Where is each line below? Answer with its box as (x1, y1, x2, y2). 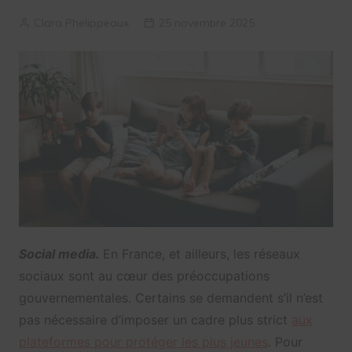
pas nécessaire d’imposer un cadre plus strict (18, 312, 291, 328)
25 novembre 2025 (158, 16, 255, 31)
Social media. (18, 246, 103, 262)
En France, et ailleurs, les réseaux (102, 246, 300, 262)
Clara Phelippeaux (33, 16, 129, 31)
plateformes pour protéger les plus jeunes (18, 334, 268, 350)
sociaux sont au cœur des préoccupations (18, 268, 269, 284)
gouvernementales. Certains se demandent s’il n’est (18, 290, 323, 306)
